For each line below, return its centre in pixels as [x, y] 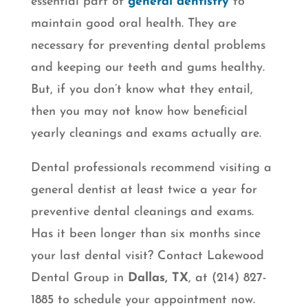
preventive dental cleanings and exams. [142, 212]
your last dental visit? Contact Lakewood [147, 256]
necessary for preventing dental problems [148, 46]
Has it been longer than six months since [145, 234]
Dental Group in [77, 278]
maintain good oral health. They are [133, 24]
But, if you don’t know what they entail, [142, 90]
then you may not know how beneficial [139, 112]
